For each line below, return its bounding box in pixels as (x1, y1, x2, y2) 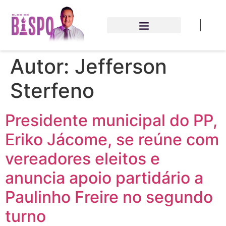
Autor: (10, 54, 75, 79)
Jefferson (75, 54, 167, 79)
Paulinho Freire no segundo (5, 187, 213, 207)
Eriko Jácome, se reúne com (5, 130, 219, 149)
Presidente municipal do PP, (5, 110, 217, 130)
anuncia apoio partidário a (5, 168, 203, 188)
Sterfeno (10, 78, 94, 103)
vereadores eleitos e (5, 149, 160, 168)
